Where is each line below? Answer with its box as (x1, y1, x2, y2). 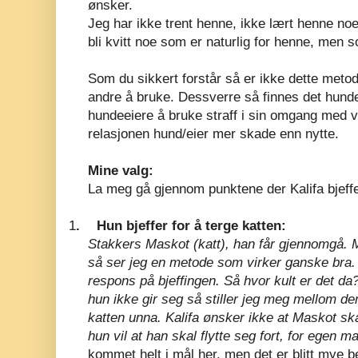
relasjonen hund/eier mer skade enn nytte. (88, 125, 339, 141)
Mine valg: (88, 162, 153, 178)
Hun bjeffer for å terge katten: (97, 217, 286, 233)
